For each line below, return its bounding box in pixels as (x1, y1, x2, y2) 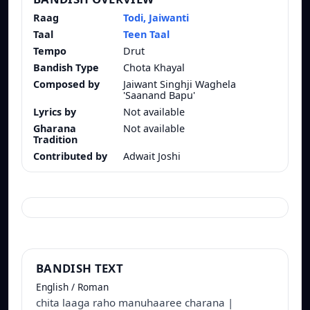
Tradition (33, 133, 77, 147)
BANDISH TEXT (36, 260, 124, 277)
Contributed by (33, 149, 107, 163)
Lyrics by (33, 105, 76, 119)
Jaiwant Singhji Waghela (123, 77, 236, 91)
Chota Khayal (123, 61, 185, 75)
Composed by (33, 77, 100, 91)
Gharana (33, 122, 76, 136)
